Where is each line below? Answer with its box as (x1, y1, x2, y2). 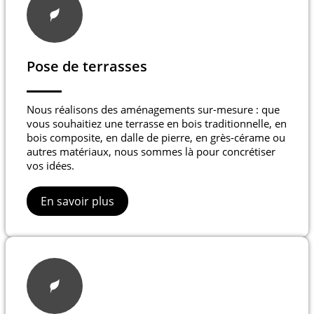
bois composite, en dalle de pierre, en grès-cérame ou (27, 130, 285, 145)
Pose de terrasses (27, 57, 147, 76)
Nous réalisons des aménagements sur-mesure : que (27, 102, 280, 117)
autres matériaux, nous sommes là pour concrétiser (27, 144, 275, 159)
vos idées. (27, 158, 74, 173)
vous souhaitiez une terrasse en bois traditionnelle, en (27, 116, 287, 131)
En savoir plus (41, 193, 114, 210)
